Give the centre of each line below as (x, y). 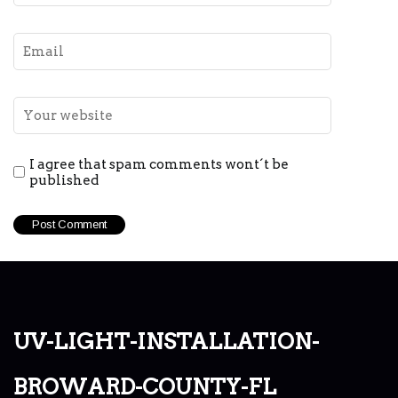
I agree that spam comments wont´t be (159, 164)
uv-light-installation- (166, 338)
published (64, 180)
